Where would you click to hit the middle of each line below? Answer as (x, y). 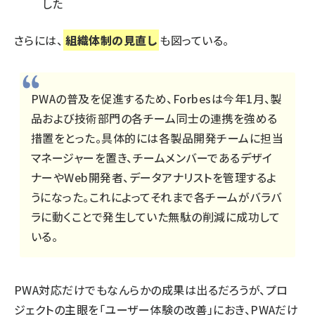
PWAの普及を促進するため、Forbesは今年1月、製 (156, 99)
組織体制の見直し (111, 40)
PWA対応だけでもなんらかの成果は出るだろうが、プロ (151, 290)
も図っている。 (194, 40)
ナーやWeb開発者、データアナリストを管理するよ (154, 178)
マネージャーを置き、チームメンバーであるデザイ (152, 158)
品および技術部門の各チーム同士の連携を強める (154, 118)
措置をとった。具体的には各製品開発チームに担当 (157, 138)
